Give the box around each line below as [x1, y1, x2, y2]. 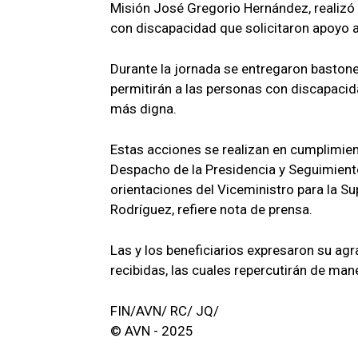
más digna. [110, 100, 177, 117]
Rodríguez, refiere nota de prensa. [110, 201, 312, 217]
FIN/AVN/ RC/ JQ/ [110, 302, 219, 319]
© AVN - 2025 [110, 322, 193, 339]
